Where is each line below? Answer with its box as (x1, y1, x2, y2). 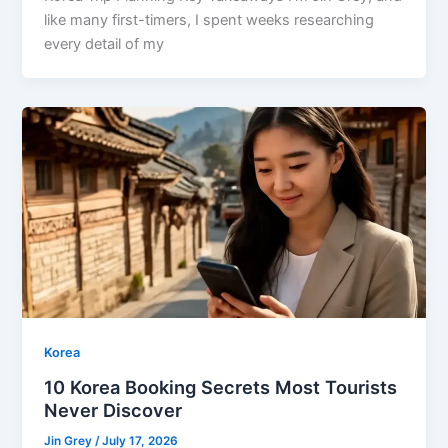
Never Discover (44, 398, 183, 421)
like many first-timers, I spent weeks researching (44, 11, 375, 30)
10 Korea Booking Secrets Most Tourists (44, 375, 398, 398)
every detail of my (44, 35, 165, 54)
